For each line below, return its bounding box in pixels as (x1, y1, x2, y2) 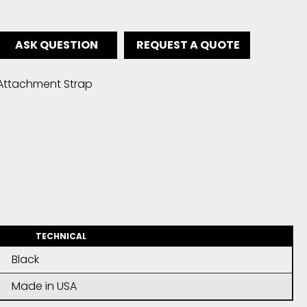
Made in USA (11, 278, 77, 294)
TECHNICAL (36, 230, 87, 242)
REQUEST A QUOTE (136, 37, 240, 53)
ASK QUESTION (15, 37, 99, 53)
